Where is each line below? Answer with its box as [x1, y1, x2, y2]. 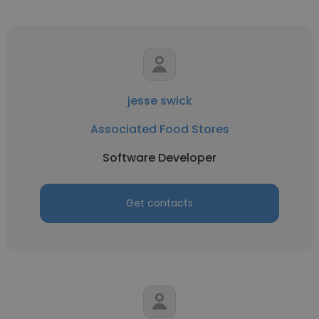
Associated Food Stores [90, 121, 229, 137]
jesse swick [127, 93, 192, 109]
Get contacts [126, 196, 193, 210]
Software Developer [103, 150, 216, 166]
